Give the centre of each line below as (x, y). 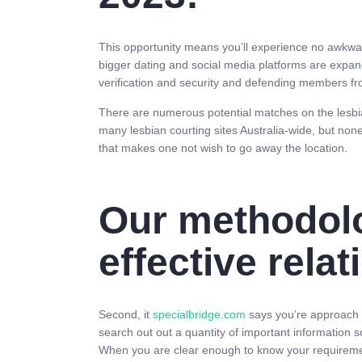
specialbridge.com (199, 314)
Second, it (126, 314)
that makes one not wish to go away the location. (223, 148)
